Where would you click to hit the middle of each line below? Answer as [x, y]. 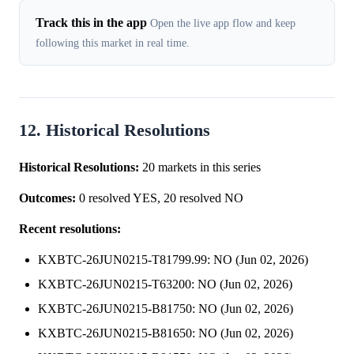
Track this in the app [91, 22]
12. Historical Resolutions [115, 130]
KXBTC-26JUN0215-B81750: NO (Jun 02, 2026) [166, 308]
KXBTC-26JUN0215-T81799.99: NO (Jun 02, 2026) [173, 259]
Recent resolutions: [70, 228]
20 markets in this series [200, 167]
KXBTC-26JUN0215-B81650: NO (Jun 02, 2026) [166, 333]
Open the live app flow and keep [223, 23]
